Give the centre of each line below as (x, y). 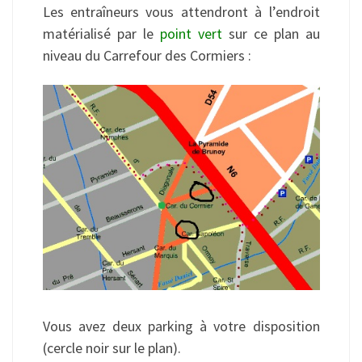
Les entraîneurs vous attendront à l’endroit (181, 12)
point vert (191, 34)
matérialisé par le (101, 34)
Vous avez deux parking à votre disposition (181, 326)
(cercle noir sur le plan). (112, 348)
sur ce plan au (271, 34)
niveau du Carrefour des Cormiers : (147, 56)
